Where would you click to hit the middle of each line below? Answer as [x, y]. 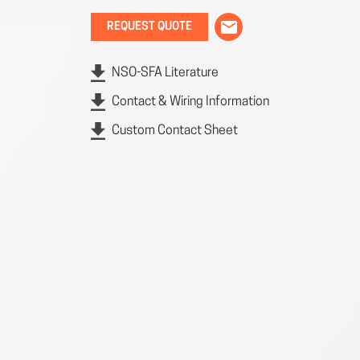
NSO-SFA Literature [165, 73]
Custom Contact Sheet [174, 131]
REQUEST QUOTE [149, 27]
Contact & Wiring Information [190, 102]
